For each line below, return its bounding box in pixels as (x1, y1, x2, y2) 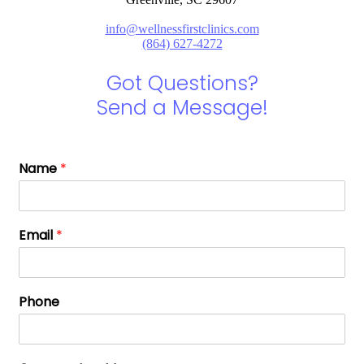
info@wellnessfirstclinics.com (105, 22, 259, 37)
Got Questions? (106, 69, 258, 98)
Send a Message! (96, 93, 268, 123)
